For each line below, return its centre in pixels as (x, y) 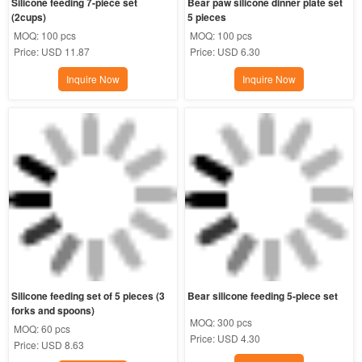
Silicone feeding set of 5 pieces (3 (88, 295)
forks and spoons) (53, 310)
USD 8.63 (62, 344)
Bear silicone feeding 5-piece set (263, 295)
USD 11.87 (65, 52)
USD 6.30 (239, 52)
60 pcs (55, 328)
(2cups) (28, 17)
